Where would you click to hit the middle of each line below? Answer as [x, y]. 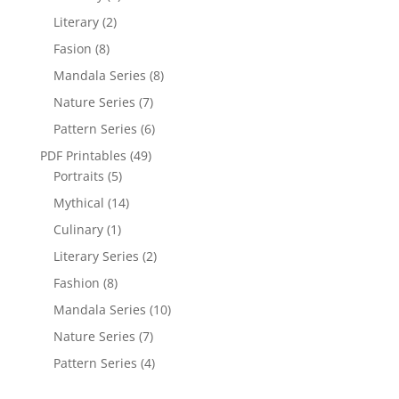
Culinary [78, 229]
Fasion [72, 48]
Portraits [78, 175]
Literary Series [96, 256]
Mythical [78, 202]
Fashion [76, 282]
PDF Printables [83, 155]
